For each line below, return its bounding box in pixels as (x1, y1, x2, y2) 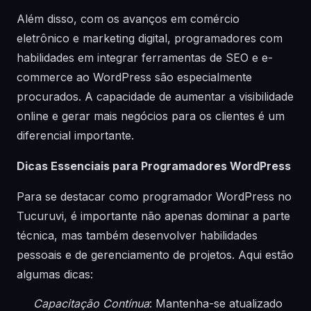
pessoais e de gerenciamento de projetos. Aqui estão (17, 248, 294, 262)
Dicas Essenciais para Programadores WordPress (17, 159, 291, 173)
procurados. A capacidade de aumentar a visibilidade (17, 90, 294, 103)
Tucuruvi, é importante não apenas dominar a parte (17, 209, 290, 223)
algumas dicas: (17, 267, 93, 281)
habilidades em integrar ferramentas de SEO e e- (17, 51, 273, 65)
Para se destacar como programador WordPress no (17, 190, 292, 203)
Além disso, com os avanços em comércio (17, 12, 239, 26)
